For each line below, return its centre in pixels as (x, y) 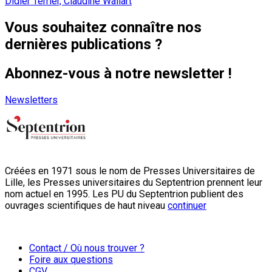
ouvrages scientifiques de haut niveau (86, 205)
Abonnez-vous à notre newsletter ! (118, 74)
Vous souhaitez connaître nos (103, 28)
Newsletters (31, 100)
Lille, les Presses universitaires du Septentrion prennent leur (134, 182)
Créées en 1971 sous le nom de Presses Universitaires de (130, 171)
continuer (187, 205)
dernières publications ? (83, 45)
